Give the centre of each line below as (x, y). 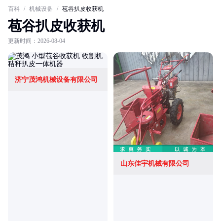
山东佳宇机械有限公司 (155, 164)
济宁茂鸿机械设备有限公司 (56, 80)
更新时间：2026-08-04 (37, 41)
